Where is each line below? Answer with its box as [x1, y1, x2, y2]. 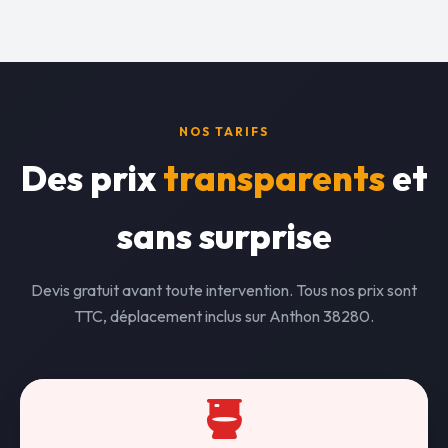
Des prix [20, 156, 163, 200]
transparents [162, 156, 385, 200]
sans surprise [116, 214, 332, 258]
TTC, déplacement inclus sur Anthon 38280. [74, 306, 374, 326]
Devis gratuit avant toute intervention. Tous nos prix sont [31, 280, 417, 300]
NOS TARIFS [179, 124, 269, 139]
